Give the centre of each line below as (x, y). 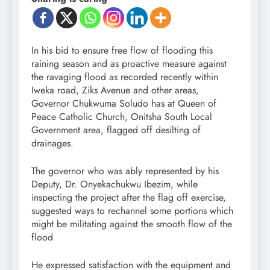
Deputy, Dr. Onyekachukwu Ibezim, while (115, 184)
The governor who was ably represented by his (125, 171)
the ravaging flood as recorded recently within (125, 77)
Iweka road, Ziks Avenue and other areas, (115, 90)
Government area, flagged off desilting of (116, 130)
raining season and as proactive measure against (129, 64)
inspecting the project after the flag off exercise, (129, 198)
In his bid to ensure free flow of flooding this (122, 51)
